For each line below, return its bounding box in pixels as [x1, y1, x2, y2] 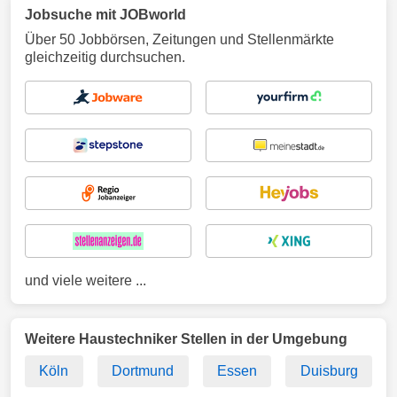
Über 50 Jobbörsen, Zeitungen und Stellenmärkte [25, 32, 334, 47]
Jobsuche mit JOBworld [25, 7, 186, 22]
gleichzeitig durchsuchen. [25, 50, 185, 65]
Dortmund [112, 363, 175, 378]
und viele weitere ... [25, 273, 146, 288]
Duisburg [300, 363, 358, 378]
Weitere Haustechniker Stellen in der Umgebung [25, 331, 347, 346]
